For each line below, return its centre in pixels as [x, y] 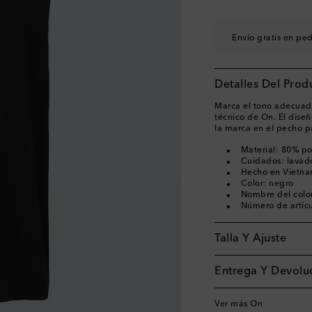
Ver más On [239, 304]
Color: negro [267, 184]
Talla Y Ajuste [250, 239]
